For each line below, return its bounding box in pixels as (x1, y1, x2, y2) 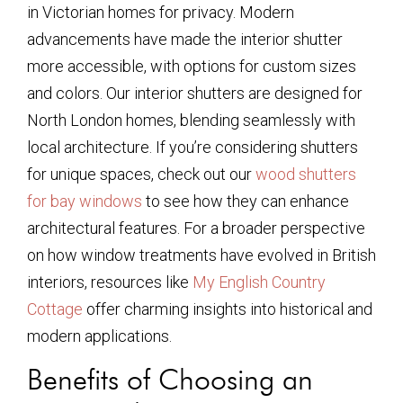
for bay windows (27, 191, 142, 210)
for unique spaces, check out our (27, 164, 255, 184)
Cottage (27, 299, 83, 318)
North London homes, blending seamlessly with (27, 110, 355, 130)
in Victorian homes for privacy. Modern (27, 2, 294, 22)
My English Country (193, 272, 326, 291)
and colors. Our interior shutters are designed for (27, 83, 363, 103)
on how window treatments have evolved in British (27, 245, 376, 264)
